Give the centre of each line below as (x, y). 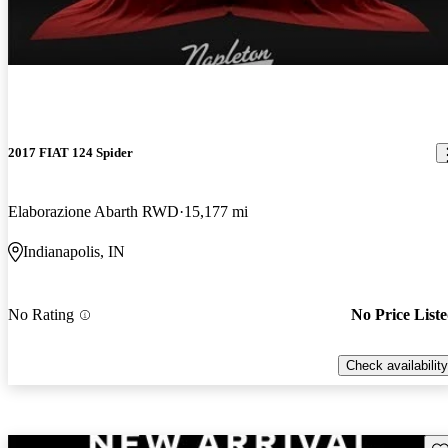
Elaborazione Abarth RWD (93, 212)
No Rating (41, 315)
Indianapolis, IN (74, 252)
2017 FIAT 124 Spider (70, 152)
